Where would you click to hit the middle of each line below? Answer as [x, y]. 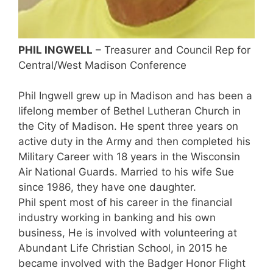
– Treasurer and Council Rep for [172, 50]
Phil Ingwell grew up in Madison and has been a [135, 96]
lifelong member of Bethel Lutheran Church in [129, 111]
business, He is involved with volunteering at [128, 233]
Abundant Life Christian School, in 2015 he [123, 248]
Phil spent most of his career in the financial [125, 203]
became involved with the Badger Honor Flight [132, 264]
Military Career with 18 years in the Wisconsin [129, 157]
